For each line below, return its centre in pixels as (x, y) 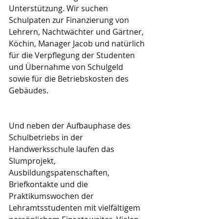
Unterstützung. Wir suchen (59, 8)
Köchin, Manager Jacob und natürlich (78, 44)
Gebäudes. (29, 90)
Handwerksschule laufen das (63, 149)
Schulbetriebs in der (47, 137)
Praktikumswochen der (52, 196)
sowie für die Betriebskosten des (70, 79)
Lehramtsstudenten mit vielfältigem (76, 208)
